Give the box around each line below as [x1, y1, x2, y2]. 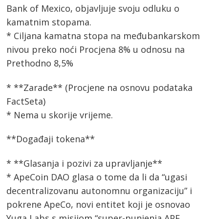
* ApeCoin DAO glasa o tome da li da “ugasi [6, 171, 188, 183]
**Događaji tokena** [6, 133, 95, 145]
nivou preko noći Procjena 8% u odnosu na [6, 44, 185, 56]
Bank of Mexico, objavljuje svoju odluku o [6, 2, 180, 15]
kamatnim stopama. [6, 16, 92, 28]
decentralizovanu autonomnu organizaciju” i [6, 184, 193, 197]
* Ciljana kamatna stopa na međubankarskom [6, 30, 200, 42]
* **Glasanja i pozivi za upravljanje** [6, 157, 163, 169]
